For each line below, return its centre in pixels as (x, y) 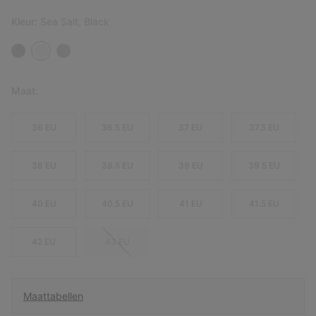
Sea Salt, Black (75, 22)
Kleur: (26, 22)
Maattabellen (53, 296)
